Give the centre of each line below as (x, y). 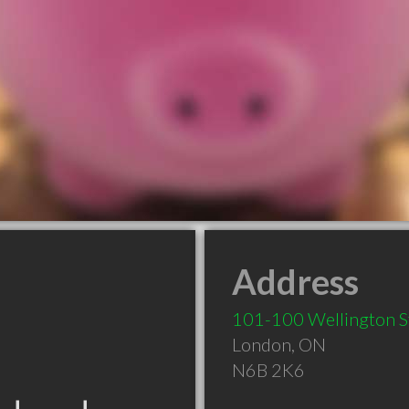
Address (295, 281)
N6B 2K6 (268, 370)
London (262, 344)
